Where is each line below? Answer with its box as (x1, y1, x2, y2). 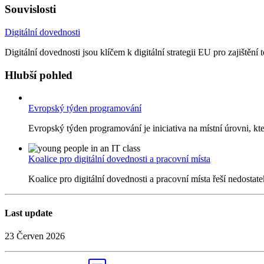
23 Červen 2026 (5, 230, 65, 241)
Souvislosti (5, 3, 56, 16)
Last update (5, 207, 52, 218)
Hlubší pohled (5, 68, 72, 81)
